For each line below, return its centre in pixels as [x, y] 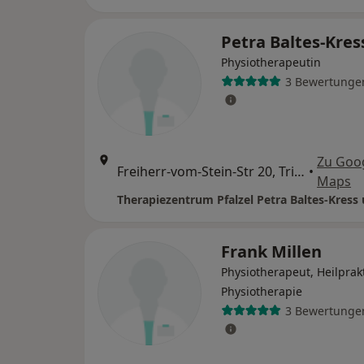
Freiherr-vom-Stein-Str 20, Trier [299, 171]
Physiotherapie [262, 291]
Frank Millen [271, 251]
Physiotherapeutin [271, 62]
